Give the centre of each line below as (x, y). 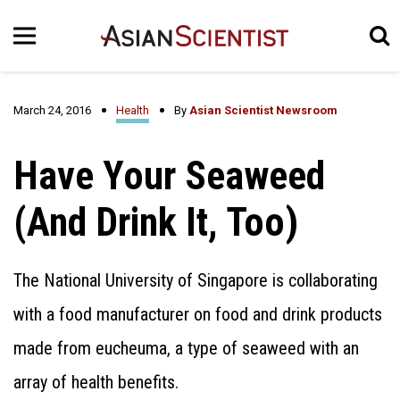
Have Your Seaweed (169, 176)
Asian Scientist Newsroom (263, 110)
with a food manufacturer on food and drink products (198, 314)
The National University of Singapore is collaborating (196, 280)
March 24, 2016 (52, 110)
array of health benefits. (96, 382)
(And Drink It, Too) (156, 222)
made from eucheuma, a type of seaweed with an (186, 348)
